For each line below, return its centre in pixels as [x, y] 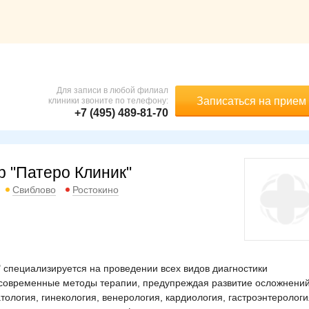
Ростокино [96, 190]
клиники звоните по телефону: [108, 101]
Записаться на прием [251, 101]
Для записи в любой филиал [112, 90]
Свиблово [34, 190]
